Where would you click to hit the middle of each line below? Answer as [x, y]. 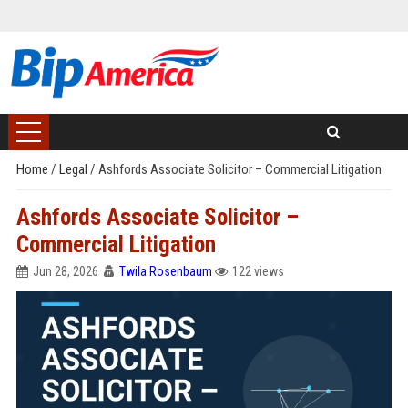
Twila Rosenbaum [165, 271]
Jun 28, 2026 [65, 271]
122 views [258, 271]
